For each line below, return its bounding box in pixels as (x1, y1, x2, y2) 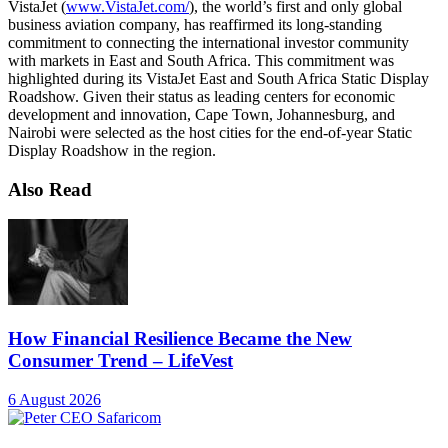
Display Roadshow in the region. (8, 141, 216, 159)
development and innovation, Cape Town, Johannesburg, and (8, 105, 395, 123)
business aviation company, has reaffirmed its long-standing (8, 15, 382, 33)
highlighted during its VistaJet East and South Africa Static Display (8, 69, 429, 87)
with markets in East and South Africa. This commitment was (8, 51, 394, 69)
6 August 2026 (8, 390, 101, 408)
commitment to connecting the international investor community (8, 33, 409, 51)
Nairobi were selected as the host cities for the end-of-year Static (8, 123, 412, 141)
